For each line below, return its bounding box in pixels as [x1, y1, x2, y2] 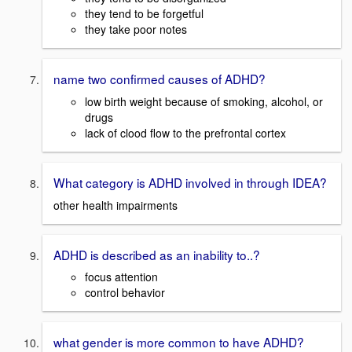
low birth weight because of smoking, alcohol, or [85, 93, 323, 109]
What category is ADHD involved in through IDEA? [53, 173, 327, 191]
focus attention [85, 269, 158, 285]
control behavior [85, 284, 165, 301]
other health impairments [53, 196, 178, 213]
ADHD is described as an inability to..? [53, 245, 260, 263]
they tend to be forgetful [85, 5, 203, 22]
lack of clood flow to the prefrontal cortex [85, 124, 286, 141]
